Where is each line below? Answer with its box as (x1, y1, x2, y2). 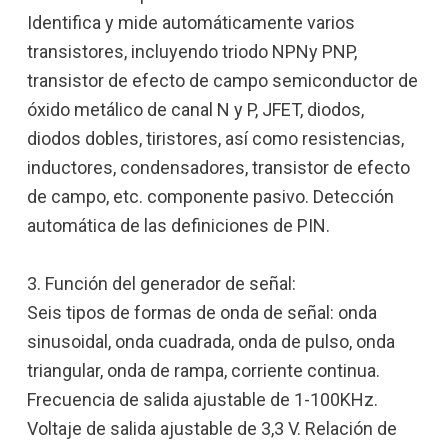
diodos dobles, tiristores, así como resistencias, (27, 127, 404, 149)
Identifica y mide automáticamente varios (27, 11, 355, 33)
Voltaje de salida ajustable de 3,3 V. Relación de (27, 417, 397, 439)
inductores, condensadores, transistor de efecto (27, 156, 410, 178)
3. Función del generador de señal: (27, 272, 296, 294)
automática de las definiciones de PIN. (27, 214, 330, 236)
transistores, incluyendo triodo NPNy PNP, (27, 40, 357, 62)
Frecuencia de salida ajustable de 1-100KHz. (27, 388, 378, 410)
